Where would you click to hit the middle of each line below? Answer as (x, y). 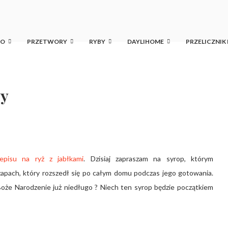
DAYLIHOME (146, 41)
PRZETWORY (47, 41)
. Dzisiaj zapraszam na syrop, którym (149, 159)
